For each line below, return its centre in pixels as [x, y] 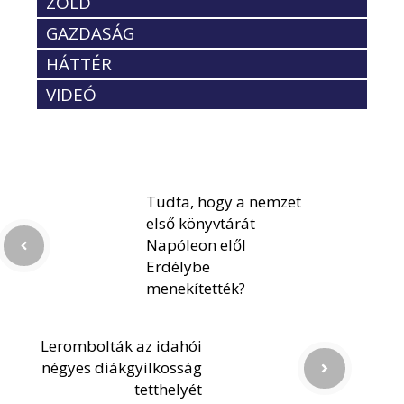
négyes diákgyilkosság [122, 368]
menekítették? [196, 289]
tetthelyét [168, 390]
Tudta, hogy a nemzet [224, 202]
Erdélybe [178, 267]
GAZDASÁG [90, 34]
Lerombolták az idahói [121, 346]
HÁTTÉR [79, 64]
